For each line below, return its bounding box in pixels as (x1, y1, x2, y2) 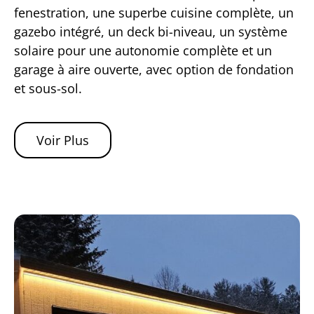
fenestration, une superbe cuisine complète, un (14, 4, 294, 21)
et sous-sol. (14, 79, 82, 97)
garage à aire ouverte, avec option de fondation (14, 60, 294, 78)
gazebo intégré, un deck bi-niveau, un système (14, 22, 287, 40)
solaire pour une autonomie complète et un (14, 41, 272, 59)
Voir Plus (36, 131, 89, 149)
